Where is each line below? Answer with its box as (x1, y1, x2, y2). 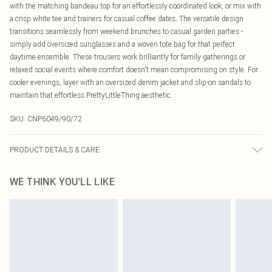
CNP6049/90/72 (27, 114, 82, 123)
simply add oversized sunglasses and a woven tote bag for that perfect (10, 39, 235, 49)
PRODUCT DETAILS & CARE (10, 145, 100, 154)
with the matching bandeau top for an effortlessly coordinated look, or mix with (10, 1, 261, 10)
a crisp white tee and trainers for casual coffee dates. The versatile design (10, 14, 243, 23)
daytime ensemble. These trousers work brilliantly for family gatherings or (10, 52, 245, 61)
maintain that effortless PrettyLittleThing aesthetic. (10, 90, 172, 100)
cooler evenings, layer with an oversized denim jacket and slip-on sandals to (10, 78, 251, 87)
